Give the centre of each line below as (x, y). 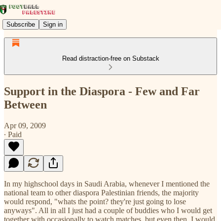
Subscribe (21, 24)
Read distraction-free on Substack (110, 58)
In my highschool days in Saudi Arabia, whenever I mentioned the (107, 184)
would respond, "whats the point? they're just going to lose (95, 201)
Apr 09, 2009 (25, 125)
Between (25, 104)
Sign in (53, 24)
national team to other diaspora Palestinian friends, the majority (101, 192)
